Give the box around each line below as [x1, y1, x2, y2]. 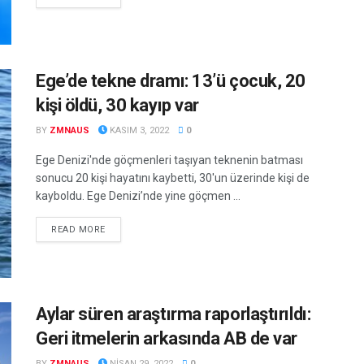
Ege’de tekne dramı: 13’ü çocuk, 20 [36, 70, 306, 91]
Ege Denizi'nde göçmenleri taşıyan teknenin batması [36, 153, 303, 167]
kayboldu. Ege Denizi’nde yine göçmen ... [36, 188, 240, 202]
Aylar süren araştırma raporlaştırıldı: [36, 304, 311, 325]
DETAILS [104, 223, 144, 234]
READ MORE [51, 223, 106, 235]
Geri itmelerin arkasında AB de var [36, 328, 298, 349]
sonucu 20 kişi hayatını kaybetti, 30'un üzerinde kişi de [36, 171, 310, 184]
